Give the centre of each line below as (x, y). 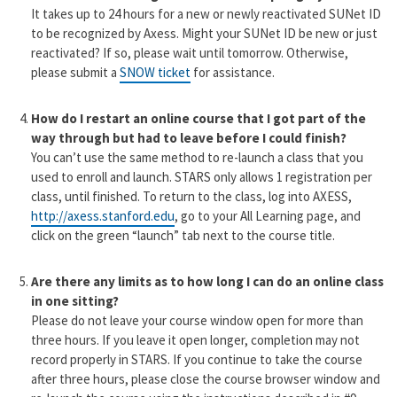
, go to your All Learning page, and (267, 216)
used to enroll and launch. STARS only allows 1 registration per (201, 177)
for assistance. (234, 73)
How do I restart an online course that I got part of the (198, 119)
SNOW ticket (155, 73)
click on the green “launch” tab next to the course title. (183, 236)
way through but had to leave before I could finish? (188, 138)
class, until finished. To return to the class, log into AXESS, (191, 197)
